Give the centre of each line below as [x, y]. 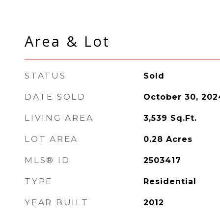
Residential [170, 181]
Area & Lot [67, 41]
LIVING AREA [59, 118]
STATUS [45, 76]
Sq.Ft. [183, 118]
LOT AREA [51, 139]
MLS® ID [47, 160]
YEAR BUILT [57, 202]
